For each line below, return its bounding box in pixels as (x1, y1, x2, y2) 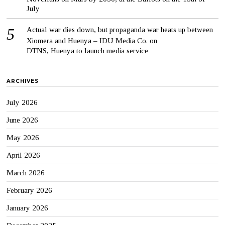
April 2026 (7, 151, 41, 160)
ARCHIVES (7, 78, 39, 85)
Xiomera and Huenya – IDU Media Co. (27, 37, 148, 45)
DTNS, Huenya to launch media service (27, 47, 149, 55)
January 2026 (7, 204, 49, 212)
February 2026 (7, 186, 53, 195)
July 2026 (7, 98, 38, 107)
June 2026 (7, 116, 39, 125)
